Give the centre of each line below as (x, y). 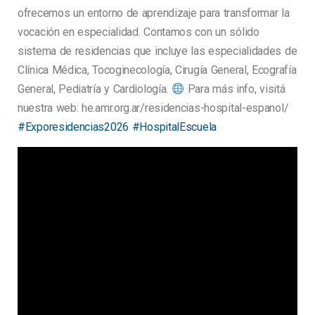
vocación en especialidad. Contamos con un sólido (139, 32)
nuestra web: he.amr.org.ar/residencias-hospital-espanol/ (153, 108)
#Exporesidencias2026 (73, 127)
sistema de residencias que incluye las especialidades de (157, 51)
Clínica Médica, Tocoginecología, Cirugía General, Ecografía (157, 70)
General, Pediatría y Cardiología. (95, 89)
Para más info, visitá (235, 89)
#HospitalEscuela (174, 127)
